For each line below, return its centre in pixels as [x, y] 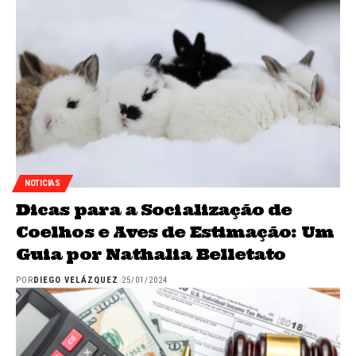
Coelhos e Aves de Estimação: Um [175, 231]
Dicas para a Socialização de [154, 209]
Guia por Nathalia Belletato [151, 253]
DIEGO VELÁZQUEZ [76, 280]
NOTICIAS [43, 184]
